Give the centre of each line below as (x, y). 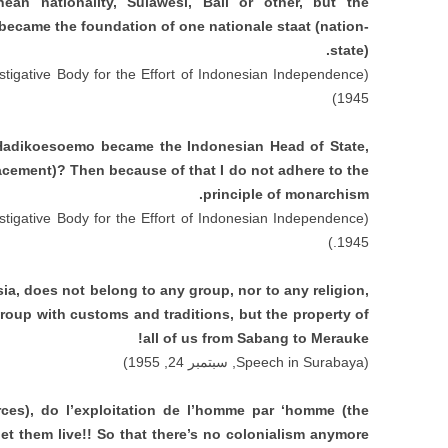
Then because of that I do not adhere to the (219, 170)
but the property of (303, 314)
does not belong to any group (127, 290)
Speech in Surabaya (299, 362)
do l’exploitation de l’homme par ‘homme (188, 410)
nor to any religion (302, 290)
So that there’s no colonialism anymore (233, 434)
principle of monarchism (285, 194)
